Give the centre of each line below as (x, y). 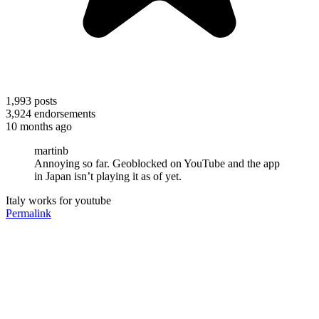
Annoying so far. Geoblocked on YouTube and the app (157, 163)
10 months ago (39, 126)
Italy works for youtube (58, 200)
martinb (51, 150)
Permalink (28, 213)
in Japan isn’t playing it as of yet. (109, 176)
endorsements (63, 113)
